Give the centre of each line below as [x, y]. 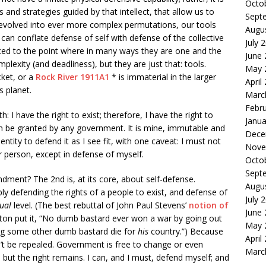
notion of [209, 205]
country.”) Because [186, 232]
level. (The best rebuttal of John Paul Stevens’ [100, 205]
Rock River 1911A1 [72, 77]
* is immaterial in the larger [163, 77]
